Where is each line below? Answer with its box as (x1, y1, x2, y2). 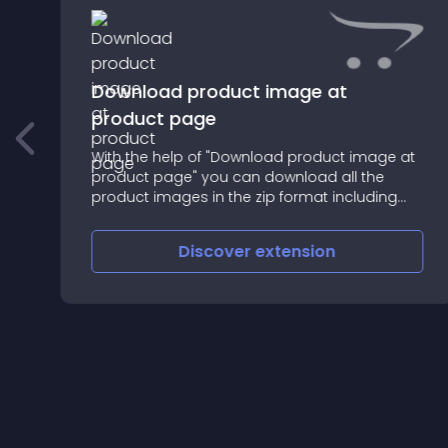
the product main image (90, 207, 268, 227)
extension (255, 240, 336, 263)
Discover (178, 240, 256, 263)
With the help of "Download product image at (90, 147, 415, 167)
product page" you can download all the (90, 167, 384, 187)
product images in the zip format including (90, 187, 397, 207)
